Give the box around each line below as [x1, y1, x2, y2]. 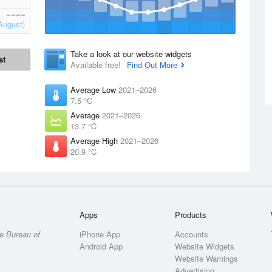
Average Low [70, 84, 118, 95]
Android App [80, 240, 123, 252]
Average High [70, 135, 120, 146]
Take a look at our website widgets [70, 48, 192, 59]
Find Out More [127, 59, 177, 70]
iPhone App [80, 228, 121, 240]
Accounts [175, 228, 209, 240]
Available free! [70, 59, 123, 70]
